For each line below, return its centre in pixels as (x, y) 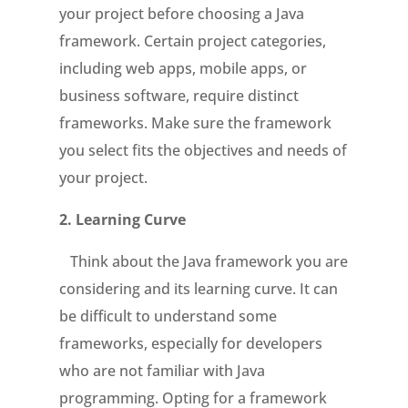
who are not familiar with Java (162, 371)
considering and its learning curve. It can (198, 289)
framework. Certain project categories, (192, 41)
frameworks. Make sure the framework (195, 123)
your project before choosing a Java (181, 14)
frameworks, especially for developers (190, 343)
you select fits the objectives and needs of (203, 150)
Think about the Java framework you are (203, 261)
